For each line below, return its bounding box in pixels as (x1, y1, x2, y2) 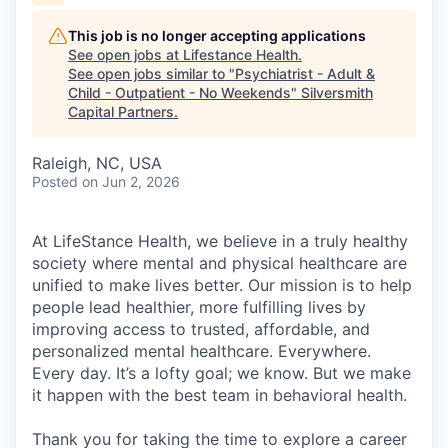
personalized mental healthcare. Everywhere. (32, 341, 371, 361)
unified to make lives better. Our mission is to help (32, 275, 412, 295)
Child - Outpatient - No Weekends (68, 84, 291, 101)
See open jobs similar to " (68, 65, 235, 82)
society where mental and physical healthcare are (32, 253, 407, 273)
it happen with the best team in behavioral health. (32, 385, 407, 405)
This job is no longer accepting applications (68, 27, 366, 44)
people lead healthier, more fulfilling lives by (32, 297, 366, 317)
